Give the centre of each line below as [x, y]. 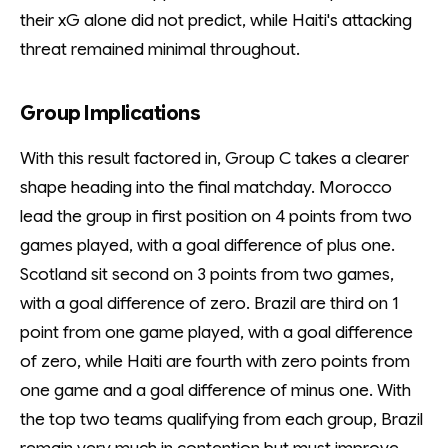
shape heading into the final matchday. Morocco [206, 187]
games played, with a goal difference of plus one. [207, 245]
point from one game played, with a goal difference [216, 332]
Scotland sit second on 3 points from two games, [207, 274]
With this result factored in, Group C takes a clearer [214, 158]
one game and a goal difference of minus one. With [215, 390]
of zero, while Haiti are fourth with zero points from [215, 361]
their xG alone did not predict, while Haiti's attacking [216, 20]
